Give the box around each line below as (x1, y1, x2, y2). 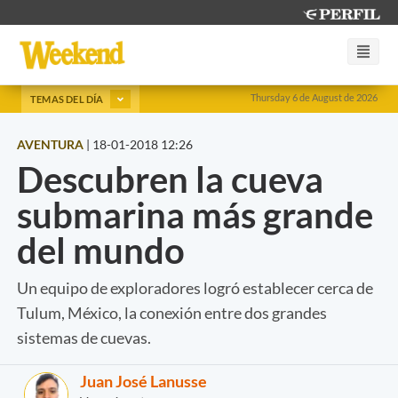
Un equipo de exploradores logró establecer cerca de (17, 277, 373, 298)
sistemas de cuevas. (17, 327, 151, 347)
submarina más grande (17, 193, 373, 236)
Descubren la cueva (17, 157, 323, 201)
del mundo (17, 228, 185, 272)
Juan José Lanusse (80, 370, 207, 391)
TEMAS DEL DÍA (30, 92, 106, 105)
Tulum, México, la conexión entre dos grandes (17, 302, 327, 322)
